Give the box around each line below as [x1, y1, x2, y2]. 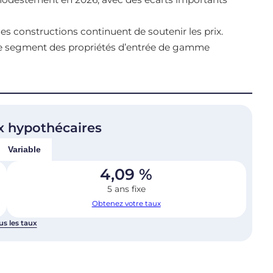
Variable [8, 144, 41, 155]
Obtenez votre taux [91, 199, 161, 208]
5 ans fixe [107, 184, 146, 194]
